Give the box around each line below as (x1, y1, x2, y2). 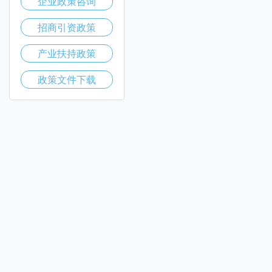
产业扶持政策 (38, 46, 96, 60)
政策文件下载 (38, 72, 96, 86)
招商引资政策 (38, 20, 96, 34)
